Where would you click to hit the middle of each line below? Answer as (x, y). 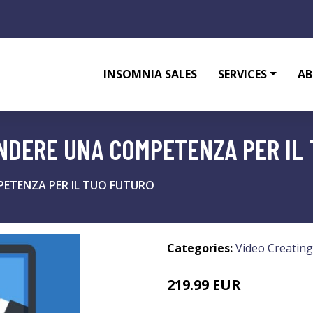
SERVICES (243, 74)
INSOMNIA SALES (151, 74)
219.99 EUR (204, 285)
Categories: (200, 248)
